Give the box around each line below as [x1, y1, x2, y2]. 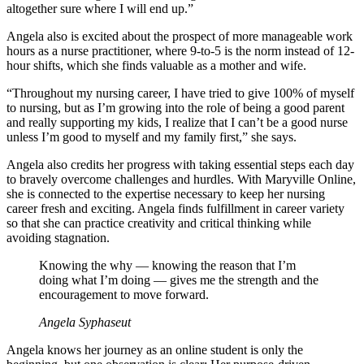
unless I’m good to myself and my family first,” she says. [6, 130, 297, 145]
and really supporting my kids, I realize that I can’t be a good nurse [6, 115, 348, 130]
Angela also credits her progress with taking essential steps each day [6, 158, 354, 172]
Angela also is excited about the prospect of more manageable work [6, 29, 353, 44]
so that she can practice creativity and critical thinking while [6, 216, 311, 231]
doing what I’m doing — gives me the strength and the [39, 273, 318, 288]
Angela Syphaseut [39, 315, 131, 330]
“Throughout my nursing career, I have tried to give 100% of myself [6, 86, 354, 101]
